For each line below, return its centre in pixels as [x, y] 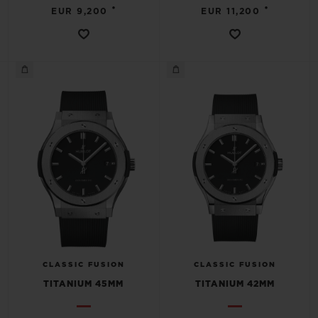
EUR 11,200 [231, 11]
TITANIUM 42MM [235, 284]
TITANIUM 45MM [83, 284]
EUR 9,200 [79, 11]
